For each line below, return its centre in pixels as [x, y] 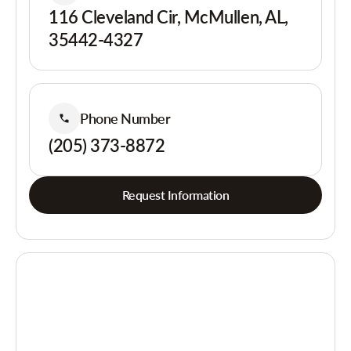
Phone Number [125, 118]
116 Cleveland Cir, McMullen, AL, [168, 17]
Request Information [175, 195]
